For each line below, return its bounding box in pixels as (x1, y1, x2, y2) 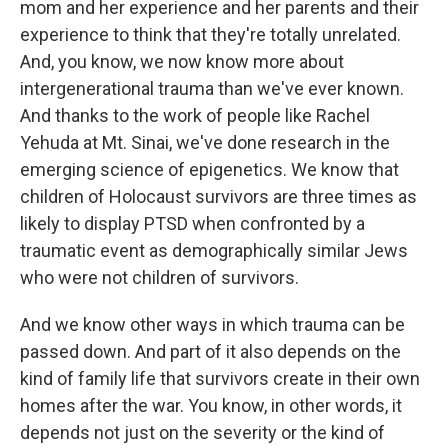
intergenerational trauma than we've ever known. (20, 78, 404, 100)
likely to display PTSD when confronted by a (20, 213, 365, 235)
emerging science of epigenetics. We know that (20, 159, 399, 181)
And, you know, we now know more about (20, 51, 344, 73)
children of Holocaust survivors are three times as (20, 186, 417, 208)
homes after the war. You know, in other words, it (20, 395, 402, 417)
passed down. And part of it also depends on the (20, 341, 401, 363)
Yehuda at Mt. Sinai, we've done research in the (20, 132, 390, 154)
